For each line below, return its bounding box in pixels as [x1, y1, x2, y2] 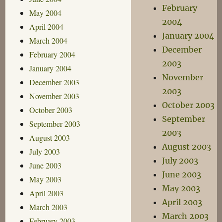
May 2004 [29, 7, 61, 18]
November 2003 [29, 90, 79, 101]
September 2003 [29, 118, 80, 129]
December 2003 [29, 76, 79, 87]
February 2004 [29, 49, 75, 59]
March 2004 [29, 35, 67, 46]
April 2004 [29, 21, 63, 32]
